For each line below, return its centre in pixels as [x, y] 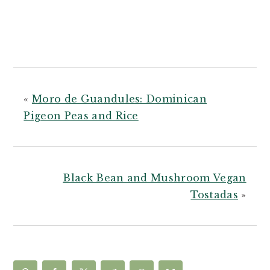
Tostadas [214, 195]
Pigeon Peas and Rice [81, 116]
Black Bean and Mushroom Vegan [155, 178]
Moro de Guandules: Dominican [119, 99]
